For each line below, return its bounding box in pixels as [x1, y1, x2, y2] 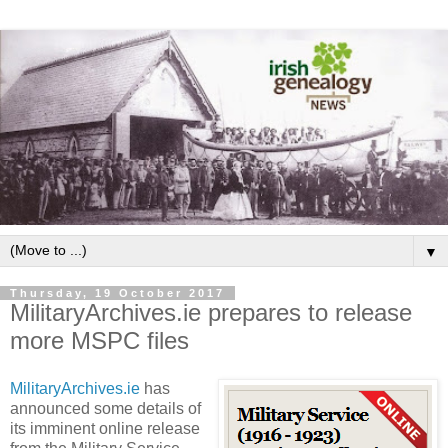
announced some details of [10, 399, 201, 417]
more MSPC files [10, 326, 189, 354]
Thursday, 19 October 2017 [10, 286, 225, 299]
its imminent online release [10, 419, 200, 437]
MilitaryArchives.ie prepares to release [10, 298, 412, 326]
